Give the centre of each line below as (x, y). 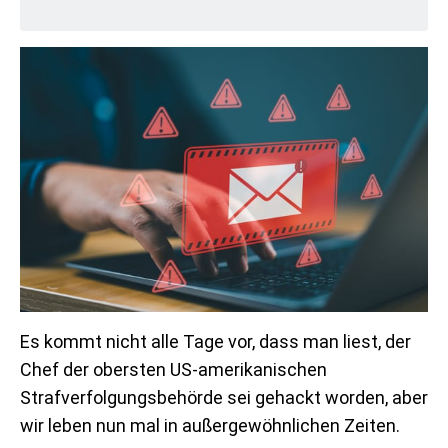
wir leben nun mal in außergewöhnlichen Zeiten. (210, 425)
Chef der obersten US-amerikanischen (173, 369)
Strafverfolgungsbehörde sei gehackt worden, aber (224, 397)
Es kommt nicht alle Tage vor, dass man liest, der (215, 341)
